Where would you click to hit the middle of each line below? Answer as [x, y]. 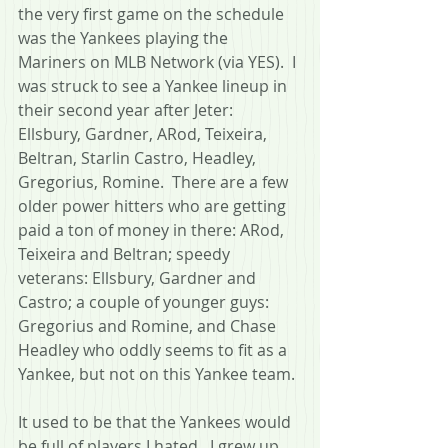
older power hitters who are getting [154, 205]
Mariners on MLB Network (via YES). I [159, 61]
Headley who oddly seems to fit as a [154, 349]
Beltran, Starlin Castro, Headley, [139, 157]
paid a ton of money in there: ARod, [153, 229]
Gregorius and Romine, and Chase [149, 325]
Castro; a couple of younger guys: [145, 301]
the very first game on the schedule [153, 13]
